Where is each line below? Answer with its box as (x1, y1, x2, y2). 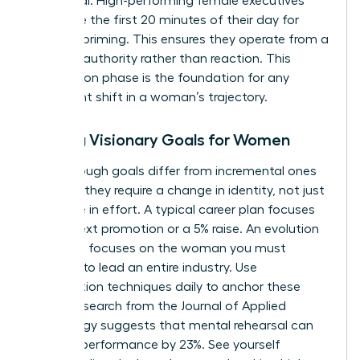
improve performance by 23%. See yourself (30, 337, 280, 351)
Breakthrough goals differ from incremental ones (30, 164, 317, 178)
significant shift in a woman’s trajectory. (30, 90, 268, 104)
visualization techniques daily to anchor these (30, 280, 301, 293)
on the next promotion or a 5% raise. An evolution (30, 222, 319, 235)
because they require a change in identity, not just (30, 183, 325, 197)
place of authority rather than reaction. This (30, 51, 291, 65)
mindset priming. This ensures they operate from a (30, 32, 329, 46)
